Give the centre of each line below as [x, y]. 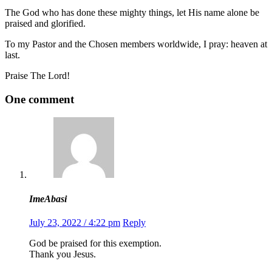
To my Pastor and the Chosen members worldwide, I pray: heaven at [136, 44]
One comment [39, 99]
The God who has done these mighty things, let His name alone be [132, 12]
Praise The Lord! [37, 75]
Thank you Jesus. [63, 254]
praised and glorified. [45, 23]
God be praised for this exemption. [95, 243]
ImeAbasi [48, 199]
